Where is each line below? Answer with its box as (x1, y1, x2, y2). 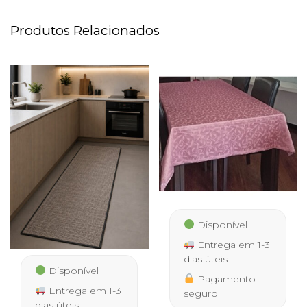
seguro (183, 286, 218, 299)
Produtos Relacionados (10, 23, 160, 39)
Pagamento (194, 272, 256, 285)
